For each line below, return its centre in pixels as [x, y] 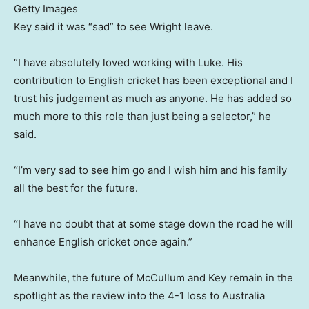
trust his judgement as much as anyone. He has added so [153, 99]
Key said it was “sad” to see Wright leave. [113, 27]
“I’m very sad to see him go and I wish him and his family [150, 170]
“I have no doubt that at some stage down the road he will [153, 224]
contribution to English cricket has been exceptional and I [153, 81]
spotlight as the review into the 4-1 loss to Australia [139, 296]
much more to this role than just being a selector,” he [142, 117]
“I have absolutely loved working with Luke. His [128, 63]
